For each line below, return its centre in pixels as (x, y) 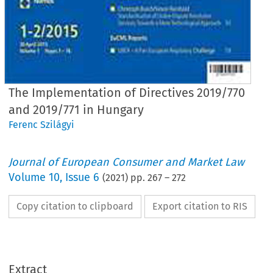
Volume (29, 177)
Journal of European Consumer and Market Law (127, 162)
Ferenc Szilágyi (42, 124)
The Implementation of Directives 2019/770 (127, 92)
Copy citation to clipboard (75, 206)
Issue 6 (83, 177)
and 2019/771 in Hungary (76, 109)
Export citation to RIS (200, 206)
